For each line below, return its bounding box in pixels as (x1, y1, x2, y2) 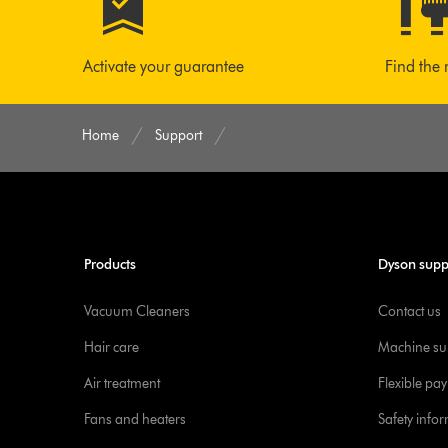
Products (83, 256, 136, 273)
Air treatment (83, 375, 160, 392)
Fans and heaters (83, 411, 186, 428)
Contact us (377, 303, 441, 320)
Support (155, 127, 203, 144)
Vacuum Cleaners (83, 303, 190, 320)
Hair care (83, 339, 139, 356)
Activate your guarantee (83, 57, 244, 76)
